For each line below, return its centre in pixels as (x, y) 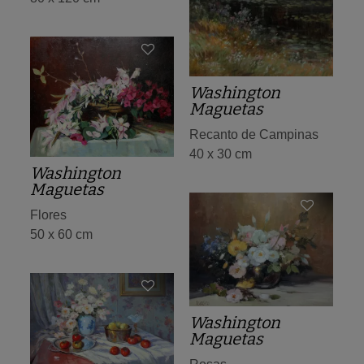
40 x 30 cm (221, 154)
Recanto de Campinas (254, 135)
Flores (48, 215)
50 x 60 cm (61, 235)
